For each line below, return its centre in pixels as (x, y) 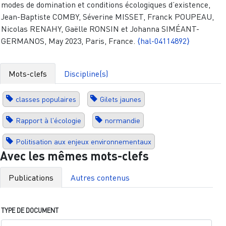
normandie (123, 120)
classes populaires (46, 99)
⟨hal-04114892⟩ (163, 41)
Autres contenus (100, 177)
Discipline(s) (86, 73)
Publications (31, 177)
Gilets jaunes (121, 99)
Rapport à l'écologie (48, 120)
